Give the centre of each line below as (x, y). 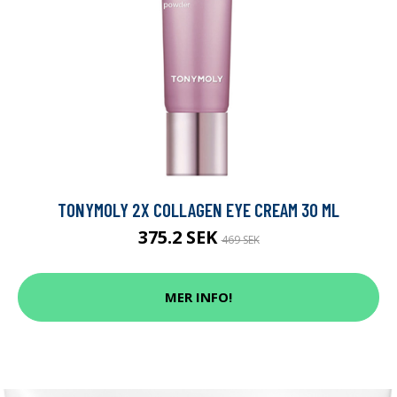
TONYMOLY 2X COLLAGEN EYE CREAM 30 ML (198, 209)
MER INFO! (198, 297)
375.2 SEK (179, 237)
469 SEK (240, 239)
